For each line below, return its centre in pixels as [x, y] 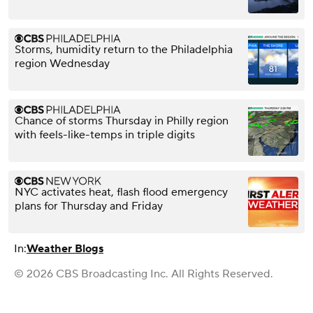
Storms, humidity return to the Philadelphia [124, 50]
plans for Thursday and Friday [89, 206]
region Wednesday [62, 64]
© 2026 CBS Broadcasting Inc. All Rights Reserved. [144, 274]
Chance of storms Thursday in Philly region [122, 121]
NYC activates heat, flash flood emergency [121, 192]
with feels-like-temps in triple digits [105, 135]
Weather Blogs [65, 249]
